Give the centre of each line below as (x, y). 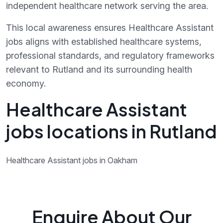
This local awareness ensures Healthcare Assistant (110, 28)
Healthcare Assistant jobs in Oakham (72, 160)
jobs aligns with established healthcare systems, (104, 42)
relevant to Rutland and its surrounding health (99, 69)
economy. (26, 83)
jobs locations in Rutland (111, 131)
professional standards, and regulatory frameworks (110, 56)
